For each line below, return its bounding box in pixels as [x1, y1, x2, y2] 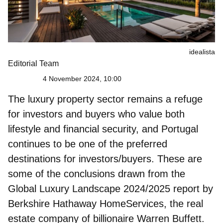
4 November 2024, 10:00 [43, 74, 121, 83]
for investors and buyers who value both [8, 108, 185, 119]
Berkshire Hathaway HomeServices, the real [8, 198, 203, 209]
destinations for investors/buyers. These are [8, 153, 202, 164]
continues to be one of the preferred [8, 138, 167, 149]
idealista [189, 47, 215, 56]
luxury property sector [25, 93, 124, 105]
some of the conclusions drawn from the [8, 168, 185, 179]
